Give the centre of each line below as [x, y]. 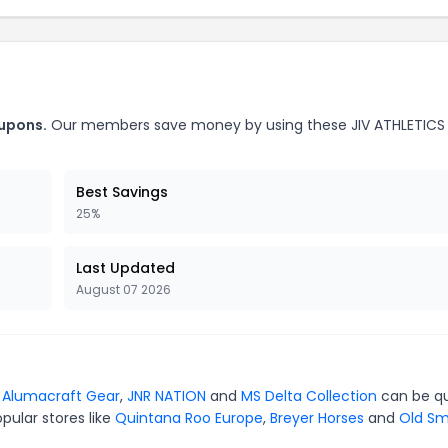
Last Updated [125, 268]
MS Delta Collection [309, 396]
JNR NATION [166, 396]
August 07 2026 [123, 289]
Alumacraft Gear [61, 396]
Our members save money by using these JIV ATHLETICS [246, 125]
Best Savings [122, 192]
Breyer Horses [317, 418]
